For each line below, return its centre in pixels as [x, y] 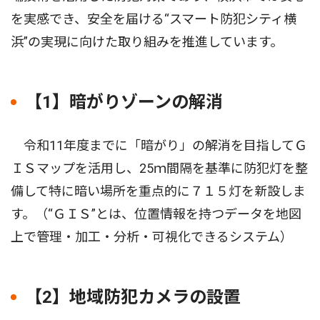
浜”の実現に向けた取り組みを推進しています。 [147, 42]
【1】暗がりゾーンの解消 [124, 102]
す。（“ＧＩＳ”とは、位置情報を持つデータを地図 [156, 214]
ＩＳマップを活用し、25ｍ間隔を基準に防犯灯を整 [159, 169]
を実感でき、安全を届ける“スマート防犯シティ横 [154, 19]
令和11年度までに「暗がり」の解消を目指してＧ [159, 146]
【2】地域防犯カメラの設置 [133, 297]
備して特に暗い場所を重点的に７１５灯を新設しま [158, 191]
